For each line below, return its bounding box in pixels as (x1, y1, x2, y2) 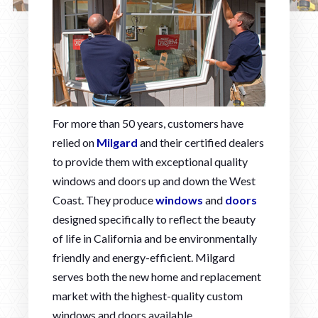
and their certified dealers (138, 135, 264, 149)
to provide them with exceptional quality (53, 154, 248, 168)
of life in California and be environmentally (53, 231, 257, 245)
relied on (53, 135, 97, 149)
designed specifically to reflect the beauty (53, 212, 256, 226)
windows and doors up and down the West (53, 173, 256, 187)
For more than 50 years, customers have (53, 116, 243, 130)
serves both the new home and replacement (53, 269, 261, 283)
